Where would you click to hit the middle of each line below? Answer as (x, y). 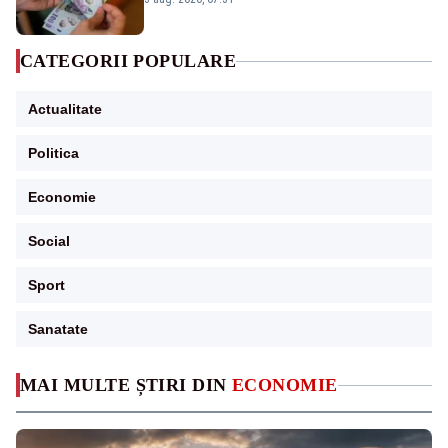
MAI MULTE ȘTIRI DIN (126, 385)
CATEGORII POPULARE (128, 61)
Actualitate (65, 109)
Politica (53, 153)
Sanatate (58, 329)
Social (49, 241)
